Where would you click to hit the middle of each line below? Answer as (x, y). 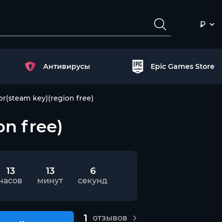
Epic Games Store (182, 66)
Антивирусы (67, 66)
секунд (93, 181)
